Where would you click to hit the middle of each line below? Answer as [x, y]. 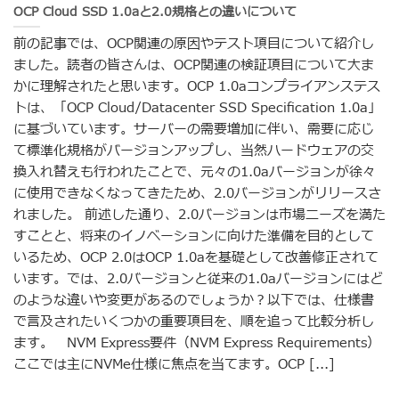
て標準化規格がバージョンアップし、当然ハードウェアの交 [194, 151]
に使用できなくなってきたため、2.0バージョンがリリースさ [197, 194]
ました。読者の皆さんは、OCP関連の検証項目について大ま [194, 66]
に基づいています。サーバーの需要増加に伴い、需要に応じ [194, 130]
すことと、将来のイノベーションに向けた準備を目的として [194, 237]
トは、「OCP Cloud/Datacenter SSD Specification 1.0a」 [197, 109]
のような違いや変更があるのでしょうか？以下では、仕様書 [194, 301]
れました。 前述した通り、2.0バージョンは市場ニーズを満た [199, 216]
